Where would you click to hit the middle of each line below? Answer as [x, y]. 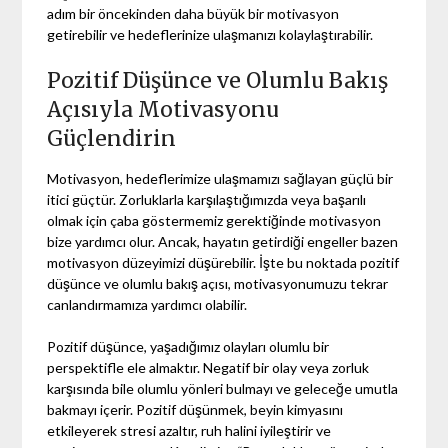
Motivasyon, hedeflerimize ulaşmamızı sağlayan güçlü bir [220, 178]
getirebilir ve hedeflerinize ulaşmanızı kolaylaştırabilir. [210, 34]
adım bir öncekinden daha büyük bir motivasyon [193, 13]
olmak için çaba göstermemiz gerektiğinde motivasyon [214, 220]
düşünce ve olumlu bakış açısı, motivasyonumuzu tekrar [218, 283]
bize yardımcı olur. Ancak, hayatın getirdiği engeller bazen [223, 241]
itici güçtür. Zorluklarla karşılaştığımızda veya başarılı [207, 199]
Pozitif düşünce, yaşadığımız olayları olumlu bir [188, 346]
